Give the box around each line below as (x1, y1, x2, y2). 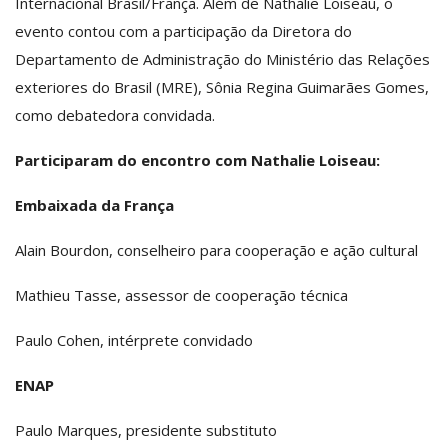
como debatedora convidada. (15, 104, 215, 125)
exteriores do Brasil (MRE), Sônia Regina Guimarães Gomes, (15, 76, 429, 97)
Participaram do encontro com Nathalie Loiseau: (15, 149, 380, 170)
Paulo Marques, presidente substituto (15, 419, 277, 440)
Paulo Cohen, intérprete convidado (15, 329, 253, 350)
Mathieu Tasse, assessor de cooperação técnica (15, 284, 348, 305)
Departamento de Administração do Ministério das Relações (15, 48, 430, 69)
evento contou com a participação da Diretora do (15, 20, 352, 41)
